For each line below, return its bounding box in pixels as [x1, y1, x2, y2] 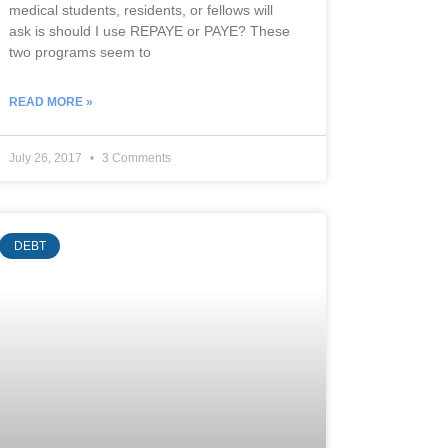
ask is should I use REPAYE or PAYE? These [9, 22, 291, 39]
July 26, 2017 [9, 150, 86, 165]
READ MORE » [9, 94, 94, 109]
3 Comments [99, 150, 172, 165]
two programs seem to [9, 43, 152, 60]
